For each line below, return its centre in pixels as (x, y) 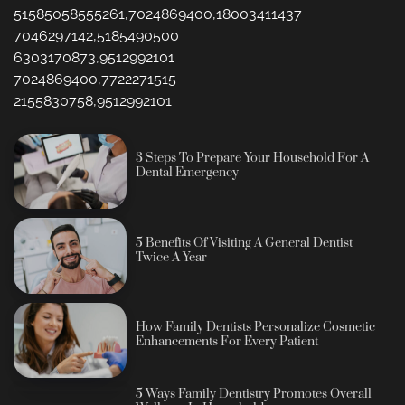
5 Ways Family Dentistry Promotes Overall (254, 395)
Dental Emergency (188, 173)
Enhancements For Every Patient (227, 342)
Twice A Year (172, 257)
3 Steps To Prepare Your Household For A (253, 159)
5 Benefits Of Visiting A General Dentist (245, 243)
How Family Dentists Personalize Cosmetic (256, 328)
